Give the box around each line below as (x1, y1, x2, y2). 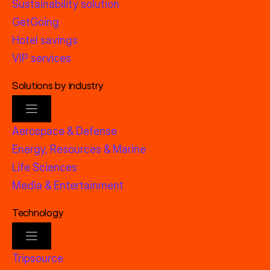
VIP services (12, 51, 71, 64)
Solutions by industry (12, 79, 104, 92)
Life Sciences (12, 160, 77, 174)
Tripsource (12, 251, 63, 265)
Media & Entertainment (12, 178, 124, 192)
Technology (12, 206, 64, 219)
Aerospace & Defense (12, 124, 117, 137)
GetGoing (12, 15, 59, 28)
